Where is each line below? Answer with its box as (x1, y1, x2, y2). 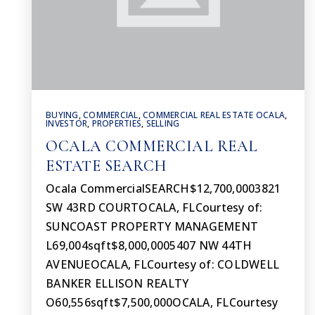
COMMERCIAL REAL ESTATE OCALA (143, 109, 285, 121)
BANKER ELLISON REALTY (46, 276, 189, 291)
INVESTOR (46, 117, 87, 129)
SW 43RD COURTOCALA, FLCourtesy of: (46, 200, 263, 215)
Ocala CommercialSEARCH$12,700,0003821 (46, 181, 281, 196)
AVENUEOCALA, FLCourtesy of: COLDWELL (46, 257, 279, 272)
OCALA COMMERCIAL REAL (46, 137, 258, 155)
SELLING (146, 117, 180, 129)
